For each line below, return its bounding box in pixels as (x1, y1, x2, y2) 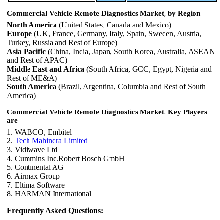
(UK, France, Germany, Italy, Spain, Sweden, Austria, (32, 29, 201, 38)
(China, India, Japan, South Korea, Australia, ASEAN (46, 47, 215, 56)
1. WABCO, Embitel (7, 128, 72, 137)
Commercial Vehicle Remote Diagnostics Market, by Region (7, 9, 200, 18)
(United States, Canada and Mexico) (57, 21, 171, 29)
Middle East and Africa (7, 65, 84, 74)
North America (7, 21, 57, 29)
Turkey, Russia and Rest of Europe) (7, 38, 117, 47)
